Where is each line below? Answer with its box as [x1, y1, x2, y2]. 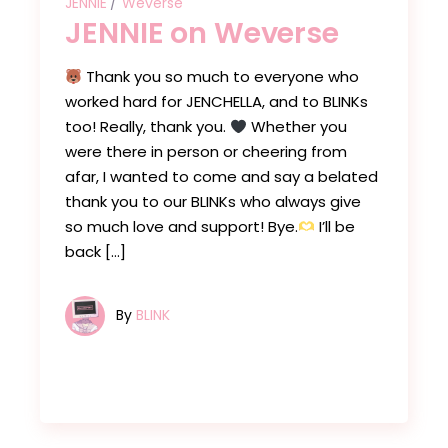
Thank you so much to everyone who [82, 66, 360, 88]
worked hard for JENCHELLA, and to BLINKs [65, 91, 369, 113]
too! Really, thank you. [65, 116, 231, 138]
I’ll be [315, 216, 356, 238]
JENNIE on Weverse [65, 13, 339, 54]
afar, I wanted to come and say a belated [65, 166, 379, 188]
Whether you [247, 116, 348, 138]
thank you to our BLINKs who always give [65, 191, 362, 213]
